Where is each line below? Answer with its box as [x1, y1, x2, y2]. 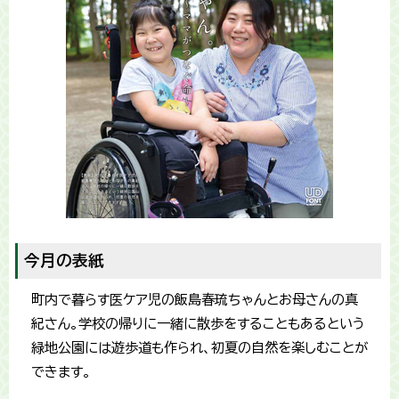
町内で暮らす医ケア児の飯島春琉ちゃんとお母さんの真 [31, 293, 358, 307]
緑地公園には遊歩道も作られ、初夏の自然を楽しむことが [31, 341, 368, 355]
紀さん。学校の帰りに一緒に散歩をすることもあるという [31, 317, 365, 331]
